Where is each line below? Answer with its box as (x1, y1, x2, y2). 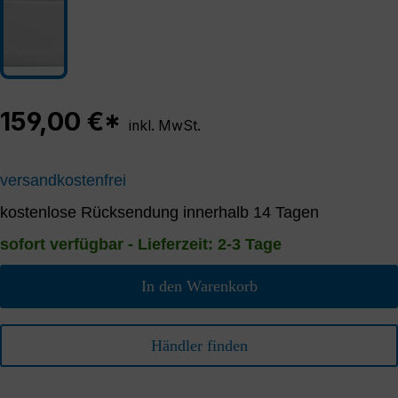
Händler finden (150, 336, 248, 354)
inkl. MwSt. (129, 117, 201, 135)
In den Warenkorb (140, 276, 258, 295)
